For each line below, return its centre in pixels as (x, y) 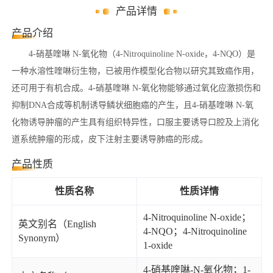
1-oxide (158, 245)
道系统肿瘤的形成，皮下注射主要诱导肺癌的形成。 (110, 139)
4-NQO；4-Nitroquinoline (195, 231)
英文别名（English (57, 224)
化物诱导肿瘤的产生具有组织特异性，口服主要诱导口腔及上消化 (135, 122)
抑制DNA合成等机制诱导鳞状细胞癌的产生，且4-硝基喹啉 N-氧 (133, 105)
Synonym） (42, 238)
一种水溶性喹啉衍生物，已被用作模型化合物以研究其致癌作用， (135, 71)
